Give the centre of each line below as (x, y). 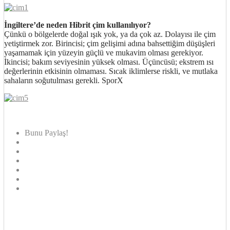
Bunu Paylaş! (46, 132)
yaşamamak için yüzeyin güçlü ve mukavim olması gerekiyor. (104, 52)
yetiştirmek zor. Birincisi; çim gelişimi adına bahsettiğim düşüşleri (110, 43)
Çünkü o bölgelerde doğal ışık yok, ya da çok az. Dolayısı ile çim (110, 34)
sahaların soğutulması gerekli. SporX (64, 80)
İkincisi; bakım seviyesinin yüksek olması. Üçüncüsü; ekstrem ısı (109, 62)
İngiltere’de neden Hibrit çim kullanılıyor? (78, 25)
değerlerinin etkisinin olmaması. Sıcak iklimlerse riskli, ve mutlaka (111, 71)
